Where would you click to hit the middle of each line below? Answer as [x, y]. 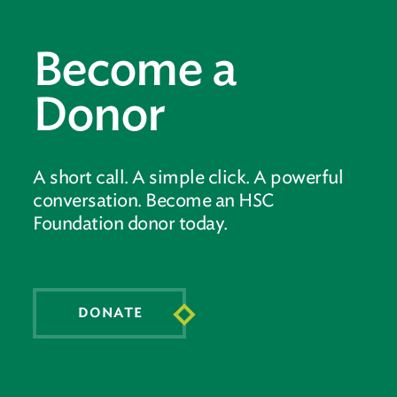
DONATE [111, 313]
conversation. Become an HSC [153, 200]
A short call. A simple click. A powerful [188, 177]
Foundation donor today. [130, 223]
